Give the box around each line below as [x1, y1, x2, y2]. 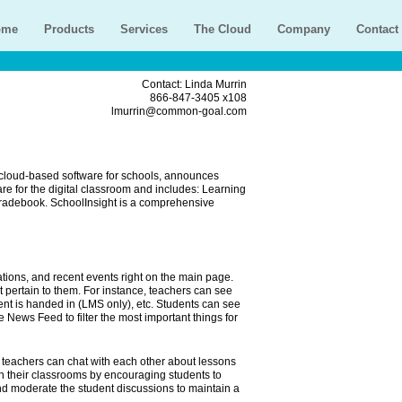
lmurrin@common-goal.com [111, 105, 247, 118]
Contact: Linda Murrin [142, 78, 247, 91]
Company [277, 22, 330, 36]
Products [44, 22, 94, 36]
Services [120, 22, 168, 36]
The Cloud [194, 22, 251, 36]
